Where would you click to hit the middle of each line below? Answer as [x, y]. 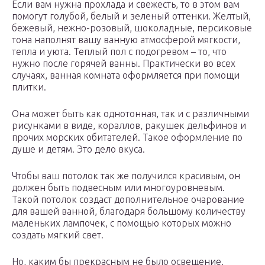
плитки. [29, 87]
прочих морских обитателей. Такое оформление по [127, 138]
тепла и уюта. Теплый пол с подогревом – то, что [119, 52]
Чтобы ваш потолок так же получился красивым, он [126, 176]
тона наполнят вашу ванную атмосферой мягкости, [126, 40]
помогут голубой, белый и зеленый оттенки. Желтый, [131, 16]
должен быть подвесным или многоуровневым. [118, 188]
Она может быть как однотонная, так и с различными [130, 114]
